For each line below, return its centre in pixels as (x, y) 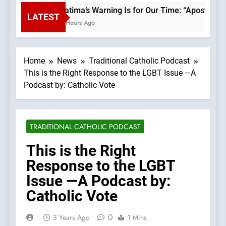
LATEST (43, 17)
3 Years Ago (71, 218)
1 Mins (137, 218)
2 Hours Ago (74, 23)
